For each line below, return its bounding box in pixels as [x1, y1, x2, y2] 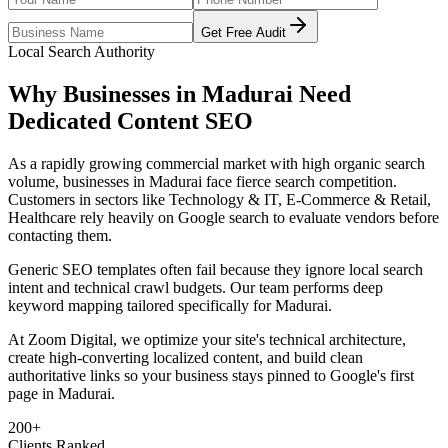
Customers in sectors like [8, 190, 169, 208]
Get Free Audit [201, 24, 286, 40]
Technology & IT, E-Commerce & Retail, [169, 190, 431, 208]
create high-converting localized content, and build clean [8, 348, 363, 366]
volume [8, 172, 55, 190]
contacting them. [8, 226, 112, 244]
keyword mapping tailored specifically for [8, 296, 275, 314]
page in [8, 384, 58, 402]
